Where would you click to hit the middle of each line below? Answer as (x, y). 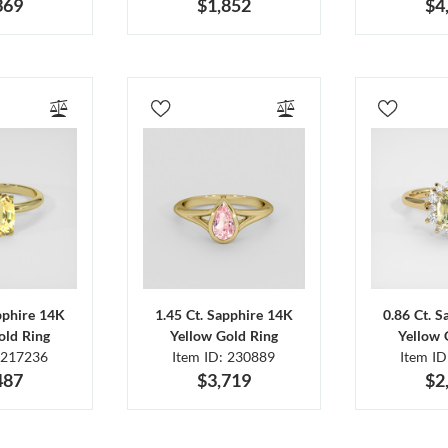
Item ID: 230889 (224, 357)
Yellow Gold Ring (223, 336)
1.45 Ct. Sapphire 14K (223, 315)
